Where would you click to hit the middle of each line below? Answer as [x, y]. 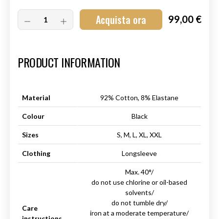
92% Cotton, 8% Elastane [139, 98]
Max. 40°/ [139, 172]
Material [36, 98]
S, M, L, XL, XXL [139, 135]
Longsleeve [139, 153]
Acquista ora [121, 20]
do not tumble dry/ [139, 203]
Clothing [36, 153]
